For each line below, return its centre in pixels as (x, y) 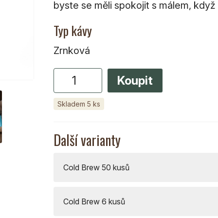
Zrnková (72, 50)
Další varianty (87, 140)
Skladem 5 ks (79, 104)
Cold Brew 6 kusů (94, 201)
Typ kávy (73, 30)
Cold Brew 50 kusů (96, 167)
